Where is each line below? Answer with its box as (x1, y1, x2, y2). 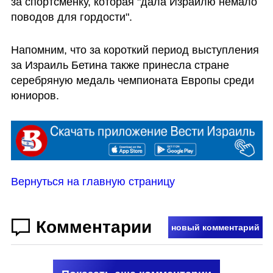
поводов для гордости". (10, 10, 135, 23)
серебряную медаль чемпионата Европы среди (10, 74, 254, 87)
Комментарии (35, 217, 152, 236)
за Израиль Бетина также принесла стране (10, 58, 229, 71)
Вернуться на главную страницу (10, 175, 175, 188)
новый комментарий (171, 222, 260, 232)
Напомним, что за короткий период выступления (10, 43, 259, 56)
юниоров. (10, 89, 59, 102)
